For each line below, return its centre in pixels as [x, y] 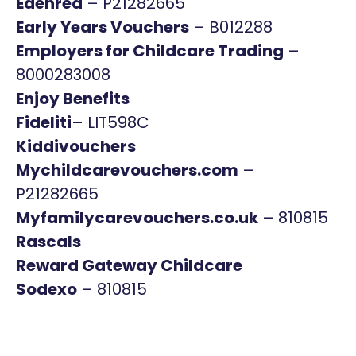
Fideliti [44, 122]
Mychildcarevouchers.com [127, 170]
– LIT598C [110, 122]
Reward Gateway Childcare [129, 265]
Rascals [48, 242]
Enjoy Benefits [73, 99]
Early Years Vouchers [103, 27]
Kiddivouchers [76, 146]
